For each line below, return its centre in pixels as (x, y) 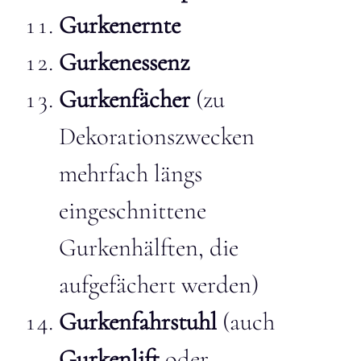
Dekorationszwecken (157, 136)
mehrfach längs (131, 173)
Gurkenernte (120, 25)
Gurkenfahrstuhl (138, 322)
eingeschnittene (133, 210)
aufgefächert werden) (159, 284)
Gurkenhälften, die (149, 247)
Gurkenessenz (124, 62)
